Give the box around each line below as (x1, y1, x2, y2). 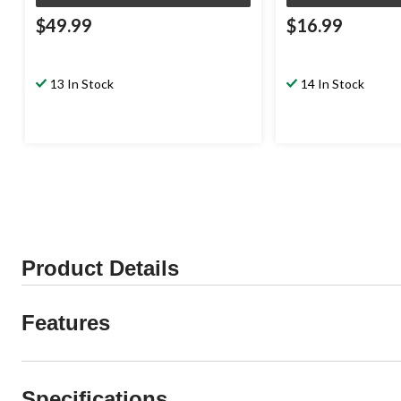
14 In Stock (301, 76, 364, 92)
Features (21, 311, 110, 336)
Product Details (21, 256, 179, 281)
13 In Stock (50, 76, 114, 92)
